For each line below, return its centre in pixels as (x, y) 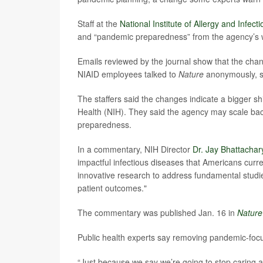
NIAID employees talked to (128, 74)
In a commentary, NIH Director (135, 149)
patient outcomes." (112, 188)
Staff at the (99, 23)
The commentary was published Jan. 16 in (157, 213)
